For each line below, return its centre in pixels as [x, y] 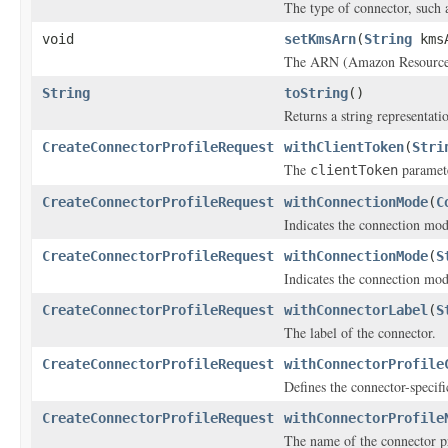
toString [316, 93]
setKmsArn [320, 39]
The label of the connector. [360, 332]
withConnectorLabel [356, 310]
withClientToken [344, 147]
